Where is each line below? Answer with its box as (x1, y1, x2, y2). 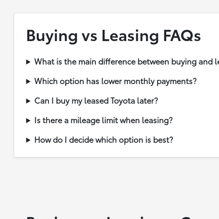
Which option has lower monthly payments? (34, 75, 197, 86)
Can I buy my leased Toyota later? (34, 94, 158, 106)
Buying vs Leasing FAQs (26, 23, 202, 45)
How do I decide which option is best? (34, 133, 174, 145)
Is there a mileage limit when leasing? (34, 114, 173, 125)
